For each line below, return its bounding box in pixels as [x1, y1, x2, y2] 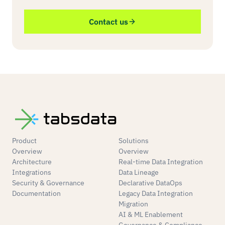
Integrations [12, 168, 51, 177]
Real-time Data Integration [119, 157, 203, 166]
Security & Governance [12, 178, 84, 187]
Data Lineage [119, 168, 159, 177]
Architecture [12, 157, 52, 166]
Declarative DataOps [119, 178, 182, 187]
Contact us [89, 17, 128, 27]
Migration [119, 199, 148, 208]
